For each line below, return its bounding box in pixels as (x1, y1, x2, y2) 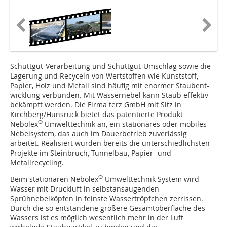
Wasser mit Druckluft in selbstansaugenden (10, 183, 159, 194)
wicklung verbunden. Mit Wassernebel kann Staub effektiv (10, 90, 208, 100)
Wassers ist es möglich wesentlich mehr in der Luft (10, 212, 183, 222)
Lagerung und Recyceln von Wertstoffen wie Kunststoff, (10, 70, 198, 81)
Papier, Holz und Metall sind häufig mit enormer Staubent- (10, 80, 209, 90)
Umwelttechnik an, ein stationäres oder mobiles (43, 119, 207, 129)
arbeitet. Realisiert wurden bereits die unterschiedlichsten (10, 138, 210, 148)
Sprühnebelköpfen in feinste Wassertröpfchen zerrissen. (10, 193, 203, 203)
